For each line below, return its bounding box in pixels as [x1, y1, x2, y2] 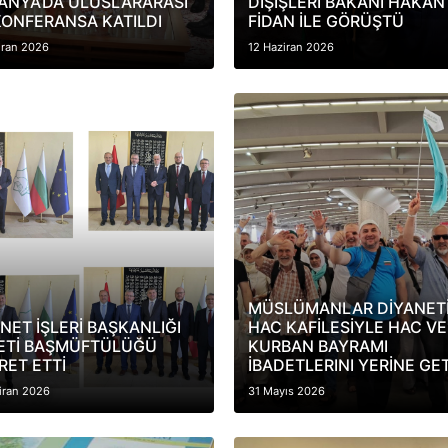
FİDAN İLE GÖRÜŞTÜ [247, 11, 404, 31]
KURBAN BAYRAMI [247, 336, 388, 356]
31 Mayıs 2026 [247, 384, 325, 398]
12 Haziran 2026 [247, 40, 334, 54]
